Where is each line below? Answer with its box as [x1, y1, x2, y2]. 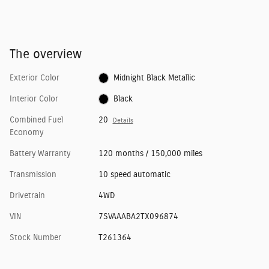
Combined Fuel [10, 115, 63, 124]
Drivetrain [10, 191, 45, 200]
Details [112, 117, 133, 124]
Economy [10, 128, 43, 137]
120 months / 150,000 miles [98, 149, 202, 158]
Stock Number [10, 233, 61, 242]
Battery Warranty [10, 149, 70, 158]
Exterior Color [10, 73, 59, 82]
